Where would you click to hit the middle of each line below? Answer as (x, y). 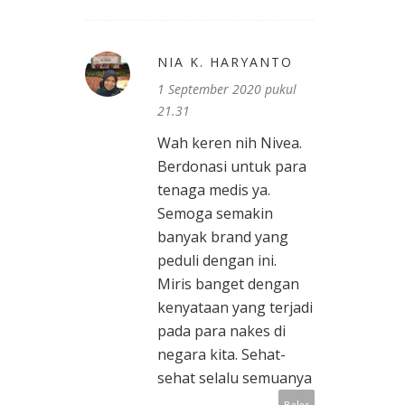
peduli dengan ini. (217, 261)
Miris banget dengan (228, 284)
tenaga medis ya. (214, 190)
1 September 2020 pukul (227, 89)
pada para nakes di (221, 331)
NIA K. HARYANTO (225, 62)
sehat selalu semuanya (235, 378)
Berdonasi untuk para (232, 167)
